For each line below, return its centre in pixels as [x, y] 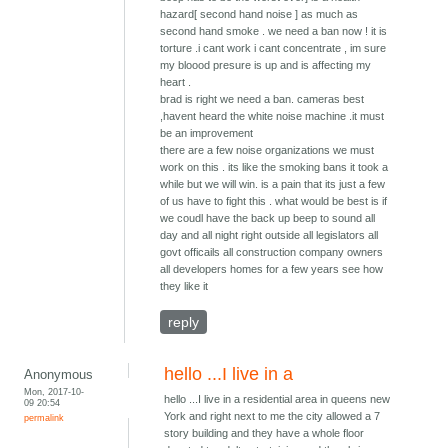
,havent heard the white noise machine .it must [272, 116]
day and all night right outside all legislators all [269, 235]
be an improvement [207, 133]
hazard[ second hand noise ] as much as [259, 14]
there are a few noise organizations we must [267, 150]
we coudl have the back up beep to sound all [268, 218]
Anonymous [59, 375]
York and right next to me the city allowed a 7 [272, 416]
